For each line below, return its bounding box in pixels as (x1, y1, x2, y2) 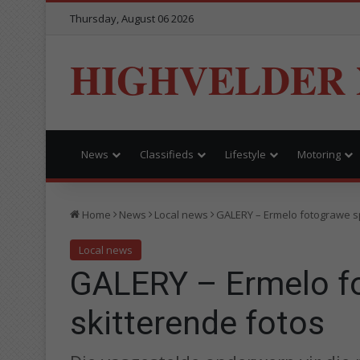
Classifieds (140, 146, 194, 162)
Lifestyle (225, 146, 266, 162)
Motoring (297, 146, 341, 162)
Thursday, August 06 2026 (70, 11, 194, 26)
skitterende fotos (70, 303, 325, 342)
